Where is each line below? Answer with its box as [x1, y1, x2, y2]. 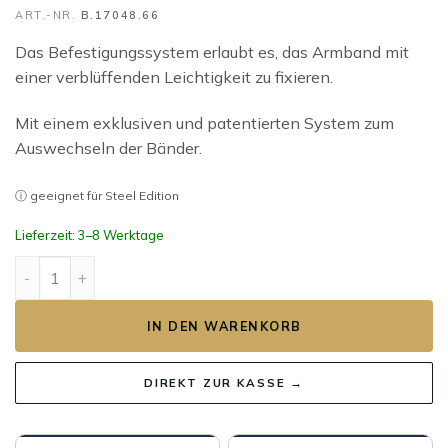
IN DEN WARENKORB [146, 318, 302, 335]
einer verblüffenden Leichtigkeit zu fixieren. [15, 67, 333, 88]
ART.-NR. [15, 8, 81, 23]
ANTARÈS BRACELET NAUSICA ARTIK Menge [14, 257, 338, 276]
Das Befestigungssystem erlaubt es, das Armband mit [15, 42, 409, 63]
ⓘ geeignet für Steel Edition [15, 187, 179, 203]
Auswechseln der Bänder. [15, 137, 202, 158]
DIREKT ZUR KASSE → [143, 375, 305, 391]
